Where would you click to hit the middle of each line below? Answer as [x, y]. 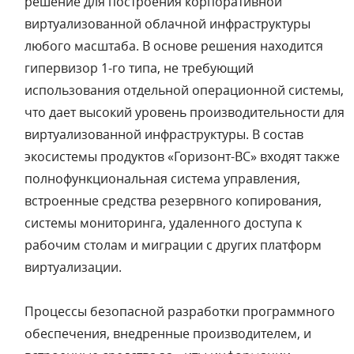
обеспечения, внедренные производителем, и [168, 334]
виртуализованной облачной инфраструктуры [167, 24]
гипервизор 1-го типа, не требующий [139, 68]
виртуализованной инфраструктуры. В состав [164, 135]
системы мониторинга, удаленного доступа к [163, 223]
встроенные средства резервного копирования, [173, 201]
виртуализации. [73, 267]
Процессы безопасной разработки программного [179, 312]
